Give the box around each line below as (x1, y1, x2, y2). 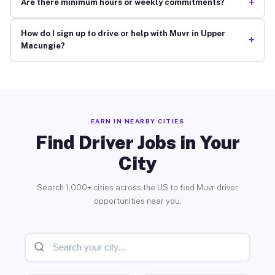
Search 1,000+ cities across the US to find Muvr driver (37, 182, 238, 192)
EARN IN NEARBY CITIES (90, 117, 185, 125)
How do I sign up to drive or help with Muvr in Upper (20, 29, 225, 39)
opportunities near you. (93, 196, 182, 206)
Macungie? (20, 41, 65, 51)
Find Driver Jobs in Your (35, 131, 240, 153)
